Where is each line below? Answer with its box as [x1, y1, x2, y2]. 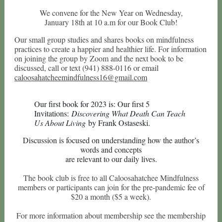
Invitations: [34, 108, 71, 118]
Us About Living [34, 117, 88, 128]
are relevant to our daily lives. [65, 154, 157, 164]
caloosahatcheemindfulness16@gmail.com [14, 72, 147, 82]
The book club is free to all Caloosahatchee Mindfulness [23, 172, 199, 183]
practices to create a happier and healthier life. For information [14, 44, 207, 54]
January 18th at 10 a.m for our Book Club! [45, 17, 177, 27]
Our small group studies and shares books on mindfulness [14, 34, 194, 45]
